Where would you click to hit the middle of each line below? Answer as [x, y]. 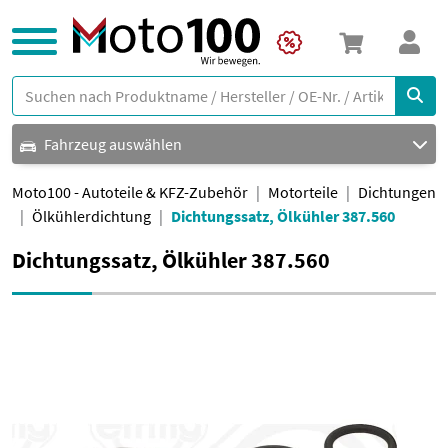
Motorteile [303, 192]
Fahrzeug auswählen [113, 144]
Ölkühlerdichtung [91, 216]
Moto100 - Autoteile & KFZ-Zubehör [130, 192]
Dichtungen [397, 192]
